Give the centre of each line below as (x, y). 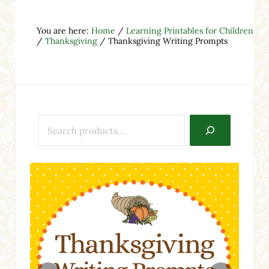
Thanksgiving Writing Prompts (166, 41)
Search (45, 121)
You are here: (64, 30)
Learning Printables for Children (189, 30)
